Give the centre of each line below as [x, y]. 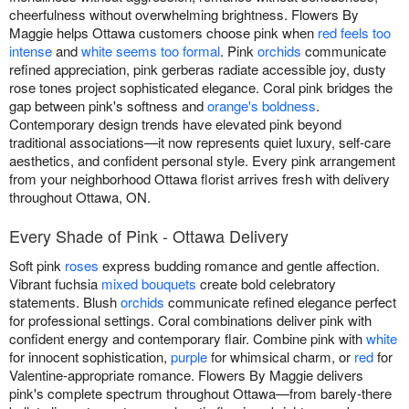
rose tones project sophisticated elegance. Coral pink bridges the [201, 88]
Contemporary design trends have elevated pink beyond [175, 124]
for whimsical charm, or [281, 357]
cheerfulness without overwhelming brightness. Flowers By [184, 15]
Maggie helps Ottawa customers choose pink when [163, 33]
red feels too [354, 33]
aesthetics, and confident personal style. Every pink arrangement [202, 161]
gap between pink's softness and [108, 106]
